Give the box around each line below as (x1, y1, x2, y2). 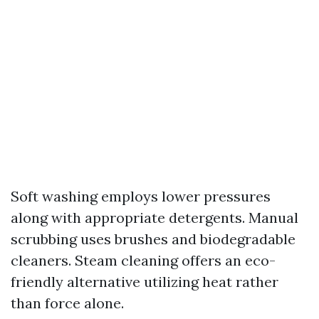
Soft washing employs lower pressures (11, 187, 271, 205)
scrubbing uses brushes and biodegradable (11, 230, 296, 248)
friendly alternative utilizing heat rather (11, 273, 278, 291)
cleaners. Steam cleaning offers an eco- (11, 251, 276, 269)
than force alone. (11, 294, 124, 312)
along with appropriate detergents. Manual (11, 209, 298, 226)
